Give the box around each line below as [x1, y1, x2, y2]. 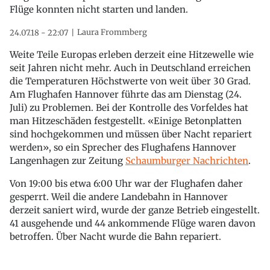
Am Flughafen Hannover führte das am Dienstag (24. [10, 88, 242, 100]
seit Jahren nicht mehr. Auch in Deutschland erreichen [10, 61, 251, 74]
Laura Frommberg [77, 27, 147, 37]
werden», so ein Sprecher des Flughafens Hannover [10, 141, 236, 153]
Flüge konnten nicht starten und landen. [10, 3, 188, 15]
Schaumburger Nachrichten [125, 154, 248, 166]
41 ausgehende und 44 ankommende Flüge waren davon [10, 217, 256, 229]
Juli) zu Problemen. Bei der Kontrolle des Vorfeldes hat [10, 101, 248, 113]
